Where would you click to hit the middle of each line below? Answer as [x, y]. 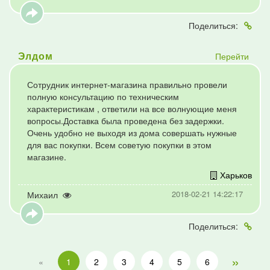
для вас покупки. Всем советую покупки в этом [119, 145]
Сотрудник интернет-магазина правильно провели [127, 84]
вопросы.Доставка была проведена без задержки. [126, 121]
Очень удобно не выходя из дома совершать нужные [132, 133]
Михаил [42, 195]
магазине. [47, 157]
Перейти [232, 56]
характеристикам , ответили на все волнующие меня [132, 108]
